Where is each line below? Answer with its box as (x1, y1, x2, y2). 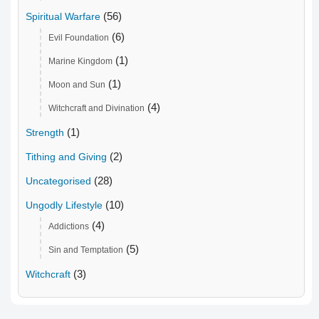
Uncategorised (26, 175, 91, 187)
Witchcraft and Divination (48, 103, 145, 114)
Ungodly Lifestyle (26, 199, 103, 211)
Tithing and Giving (26, 151, 107, 163)
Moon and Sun (48, 80, 105, 90)
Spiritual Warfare (26, 11, 100, 23)
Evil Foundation (48, 33, 109, 43)
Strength (26, 127, 64, 139)
